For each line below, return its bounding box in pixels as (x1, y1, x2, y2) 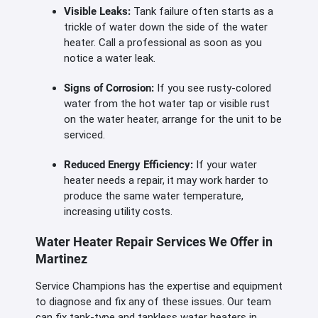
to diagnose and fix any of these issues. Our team (35, 295, 271, 308)
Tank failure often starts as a (133, 5, 273, 18)
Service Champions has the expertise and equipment (35, 279, 283, 292)
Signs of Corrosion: (64, 82, 157, 95)
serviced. (64, 128, 105, 142)
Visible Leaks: (64, 5, 133, 18)
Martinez (35, 251, 87, 267)
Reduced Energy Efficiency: (64, 158, 196, 172)
